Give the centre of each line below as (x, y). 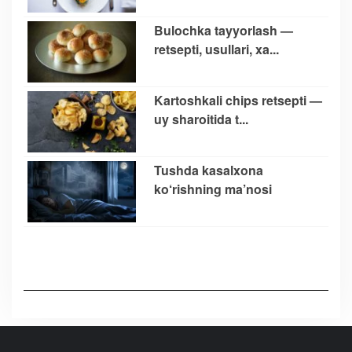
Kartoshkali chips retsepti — (238, 100)
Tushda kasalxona (209, 170)
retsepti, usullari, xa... (216, 49)
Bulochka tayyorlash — (224, 30)
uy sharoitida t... (201, 119)
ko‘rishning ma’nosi (213, 189)
